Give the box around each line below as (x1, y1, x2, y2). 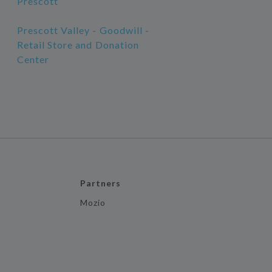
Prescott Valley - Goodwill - (16, 24, 150, 36)
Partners (80, 178, 121, 188)
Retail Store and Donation (16, 39, 139, 50)
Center (16, 53, 49, 65)
